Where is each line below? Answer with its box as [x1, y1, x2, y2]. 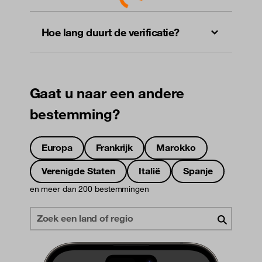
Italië [139, 165, 160, 177]
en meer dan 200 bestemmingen [29, 184, 149, 195]
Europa [41, 142, 73, 154]
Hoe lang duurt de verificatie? [41, 26, 180, 39]
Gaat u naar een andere [29, 84, 185, 102]
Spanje [183, 165, 213, 177]
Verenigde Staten [41, 165, 116, 177]
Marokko [156, 142, 196, 154]
